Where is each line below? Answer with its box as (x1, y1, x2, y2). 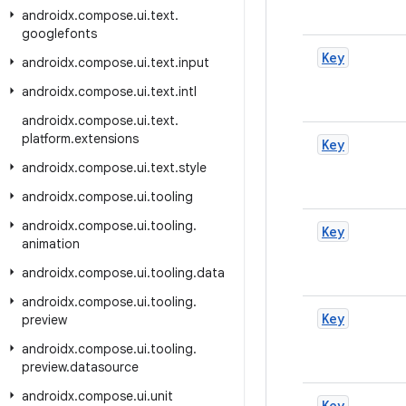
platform (22, 130, 71, 147)
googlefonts (22, 25, 97, 42)
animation (22, 236, 80, 252)
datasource (70, 359, 139, 375)
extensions (74, 130, 139, 147)
